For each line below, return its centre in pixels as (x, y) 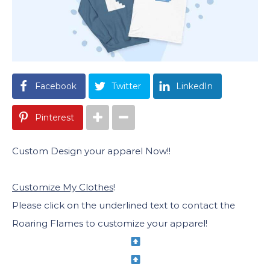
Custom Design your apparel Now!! (91, 151)
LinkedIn (194, 86)
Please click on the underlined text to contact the (124, 205)
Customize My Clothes (63, 187)
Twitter (126, 86)
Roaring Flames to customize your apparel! (110, 223)
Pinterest (55, 118)
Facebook (56, 86)
